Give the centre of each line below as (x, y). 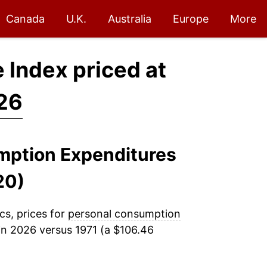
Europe (191, 19)
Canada (25, 19)
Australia (130, 19)
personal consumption (124, 214)
